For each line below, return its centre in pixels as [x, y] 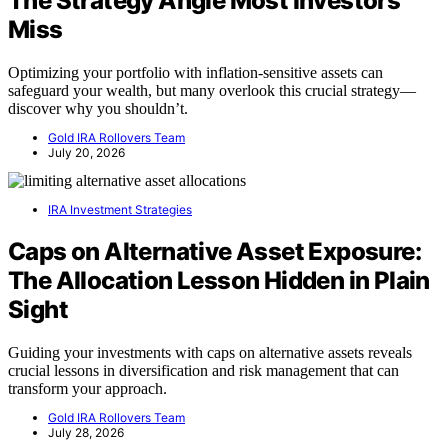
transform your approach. [87, 388]
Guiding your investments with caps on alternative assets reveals [210, 352]
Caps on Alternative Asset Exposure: [214, 252]
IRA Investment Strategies [120, 210]
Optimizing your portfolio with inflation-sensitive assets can [195, 73]
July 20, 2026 [86, 153]
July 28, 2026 [86, 432]
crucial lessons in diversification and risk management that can [203, 370]
